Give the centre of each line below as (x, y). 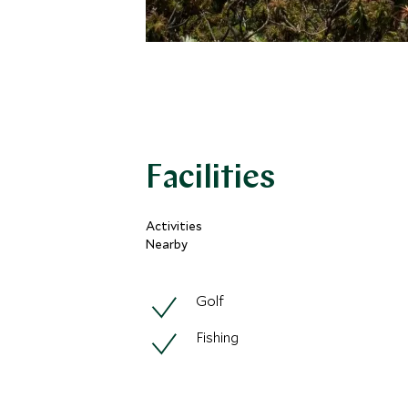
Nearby (167, 244)
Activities (174, 226)
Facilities (210, 179)
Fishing (217, 337)
